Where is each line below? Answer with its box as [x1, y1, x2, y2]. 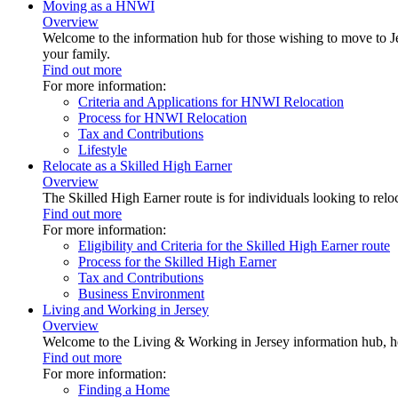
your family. [43, 46, 110, 61]
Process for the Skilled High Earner [78, 254, 276, 269]
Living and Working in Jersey [43, 302, 209, 317]
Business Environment [78, 286, 204, 301]
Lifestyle [78, 142, 127, 157]
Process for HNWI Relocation [78, 110, 247, 125]
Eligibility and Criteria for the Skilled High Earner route [78, 238, 390, 253]
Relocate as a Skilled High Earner [43, 158, 232, 173]
